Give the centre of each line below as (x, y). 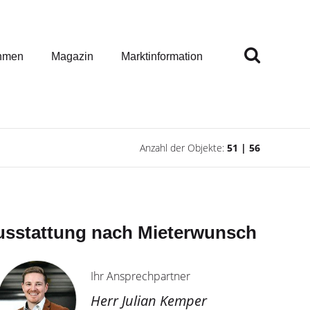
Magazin (72, 56)
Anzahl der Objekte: (183, 148)
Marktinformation (162, 56)
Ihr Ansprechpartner (140, 276)
